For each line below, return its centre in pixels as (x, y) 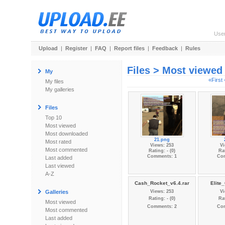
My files (54, 81)
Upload (48, 48)
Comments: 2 (162, 207)
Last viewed (60, 166)
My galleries (60, 89)
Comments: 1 (162, 156)
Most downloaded (67, 134)
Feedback (165, 48)
